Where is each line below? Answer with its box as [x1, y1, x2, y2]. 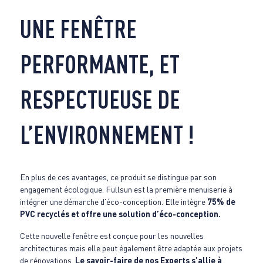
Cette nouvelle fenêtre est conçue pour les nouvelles [19, 230, 204, 241]
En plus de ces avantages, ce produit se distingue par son [19, 171, 217, 182]
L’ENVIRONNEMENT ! [19, 119, 194, 149]
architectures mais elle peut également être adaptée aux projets [19, 242, 242, 253]
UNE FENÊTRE [19, 14, 137, 43]
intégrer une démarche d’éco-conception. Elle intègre [19, 196, 207, 207]
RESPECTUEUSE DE [19, 84, 180, 113]
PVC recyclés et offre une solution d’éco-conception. [19, 208, 221, 219]
